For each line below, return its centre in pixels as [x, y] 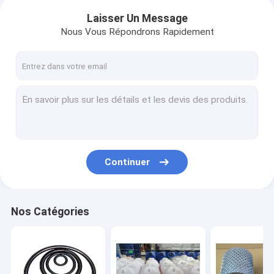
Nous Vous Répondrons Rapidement [137, 32]
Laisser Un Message [137, 19]
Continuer [128, 162]
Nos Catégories [50, 211]
